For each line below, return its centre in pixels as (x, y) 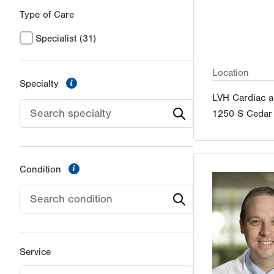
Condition (42, 170)
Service (35, 252)
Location (231, 73)
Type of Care (47, 15)
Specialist (56, 39)
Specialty (41, 84)
